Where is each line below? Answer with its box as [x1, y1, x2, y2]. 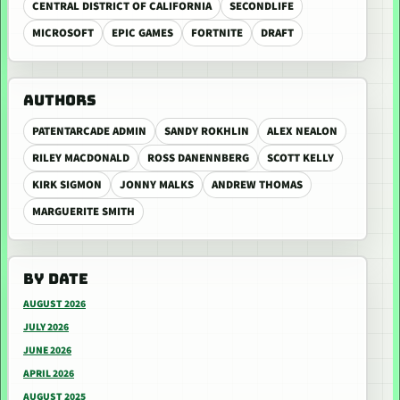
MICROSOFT [32, 25, 94, 41]
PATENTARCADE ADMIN [32, 123, 146, 139]
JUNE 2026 [23, 343, 71, 358]
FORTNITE [191, 25, 243, 41]
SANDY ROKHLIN [164, 123, 249, 139]
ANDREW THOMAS [212, 177, 303, 193]
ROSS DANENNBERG [147, 150, 249, 166]
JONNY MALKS [120, 177, 194, 193]
